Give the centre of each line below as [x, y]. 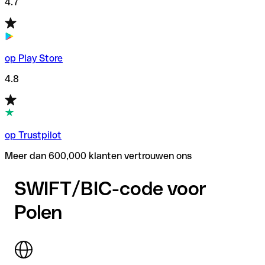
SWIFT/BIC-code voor [110, 189]
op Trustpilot [33, 135]
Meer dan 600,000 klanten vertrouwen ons [98, 156]
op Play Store [34, 58]
